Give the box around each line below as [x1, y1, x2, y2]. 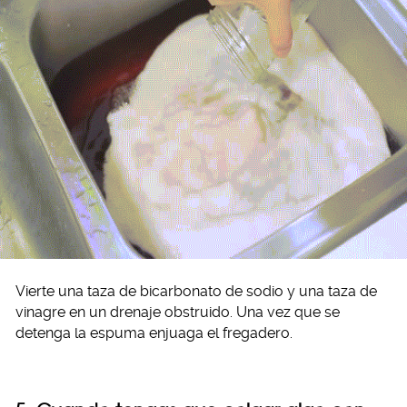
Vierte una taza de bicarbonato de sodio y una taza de [15, 282, 377, 300]
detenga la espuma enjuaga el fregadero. [15, 323, 293, 342]
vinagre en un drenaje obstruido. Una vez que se [15, 303, 340, 321]
